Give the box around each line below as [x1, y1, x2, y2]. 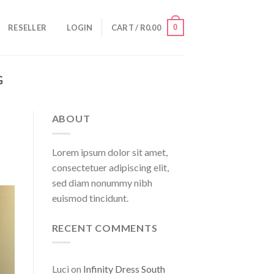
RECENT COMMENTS [51, 221, 158, 234]
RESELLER [8, 23, 47, 32]
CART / [111, 23, 140, 32]
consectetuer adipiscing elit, [51, 161, 169, 173]
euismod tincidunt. [51, 191, 128, 204]
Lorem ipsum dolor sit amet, [51, 146, 168, 158]
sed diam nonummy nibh [51, 176, 152, 188]
